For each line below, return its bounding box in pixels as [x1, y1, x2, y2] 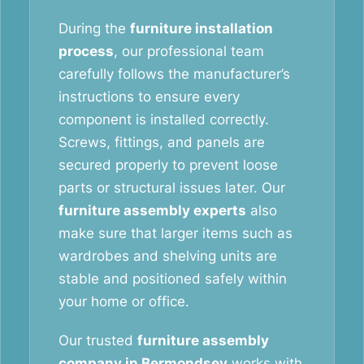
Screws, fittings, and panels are [58, 134, 265, 150]
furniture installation [130, 20, 273, 37]
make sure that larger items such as [58, 225, 292, 241]
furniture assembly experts [58, 202, 246, 219]
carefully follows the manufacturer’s [58, 66, 290, 82]
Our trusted [58, 332, 137, 349]
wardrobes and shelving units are [58, 248, 277, 264]
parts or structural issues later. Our [58, 180, 285, 196]
